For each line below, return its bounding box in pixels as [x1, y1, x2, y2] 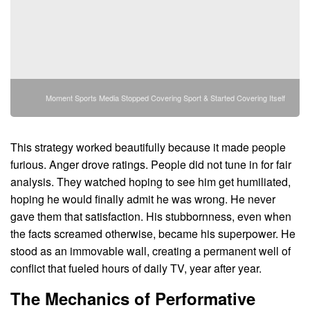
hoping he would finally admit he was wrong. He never [10, 191, 275, 208]
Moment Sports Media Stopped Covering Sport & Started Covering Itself [46, 92, 285, 104]
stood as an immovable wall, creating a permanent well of [10, 243, 291, 259]
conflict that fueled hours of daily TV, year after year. [10, 260, 262, 277]
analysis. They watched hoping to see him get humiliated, [10, 174, 291, 190]
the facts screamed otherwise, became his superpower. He [10, 226, 295, 242]
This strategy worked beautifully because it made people [10, 139, 286, 156]
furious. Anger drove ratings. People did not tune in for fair [10, 156, 291, 173]
